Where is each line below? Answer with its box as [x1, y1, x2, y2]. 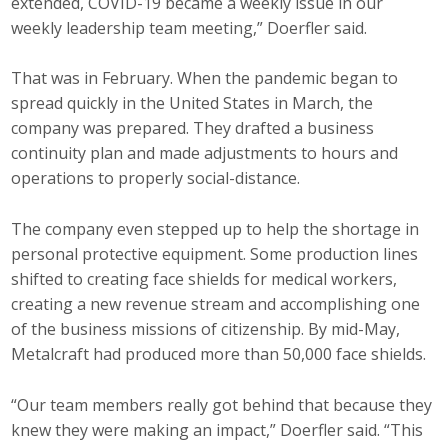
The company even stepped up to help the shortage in [11, 218, 420, 241]
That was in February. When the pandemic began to [11, 67, 399, 90]
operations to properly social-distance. [11, 167, 301, 190]
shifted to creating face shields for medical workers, [11, 268, 398, 291]
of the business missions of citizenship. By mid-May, [11, 318, 401, 341]
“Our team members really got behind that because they [11, 393, 433, 416]
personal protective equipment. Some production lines [11, 243, 419, 266]
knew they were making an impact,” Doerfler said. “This [11, 418, 424, 441]
